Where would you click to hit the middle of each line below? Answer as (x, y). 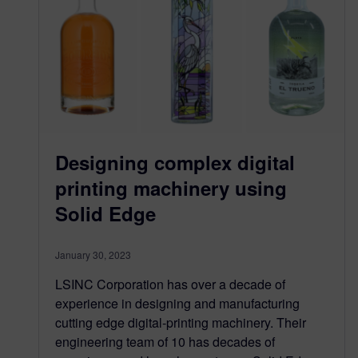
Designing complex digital (175, 162)
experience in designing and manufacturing (177, 303)
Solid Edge (105, 213)
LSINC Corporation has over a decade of (170, 284)
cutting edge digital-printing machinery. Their (181, 322)
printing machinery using (171, 187)
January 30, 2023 (93, 254)
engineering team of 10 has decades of (165, 341)
